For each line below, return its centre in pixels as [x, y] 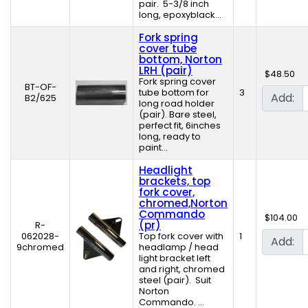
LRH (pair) [166, 71]
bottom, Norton [180, 60]
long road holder [177, 104]
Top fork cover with [181, 236]
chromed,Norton [183, 203]
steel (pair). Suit [175, 280]
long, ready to [170, 137]
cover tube [168, 49]
